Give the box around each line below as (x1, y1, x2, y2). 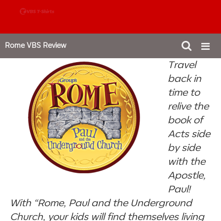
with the (168, 157, 205, 167)
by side (168, 143, 200, 153)
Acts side (168, 129, 210, 139)
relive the (168, 102, 209, 111)
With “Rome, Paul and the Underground (10, 198, 192, 208)
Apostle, (168, 171, 206, 181)
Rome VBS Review (5, 42, 66, 49)
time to (168, 88, 200, 98)
